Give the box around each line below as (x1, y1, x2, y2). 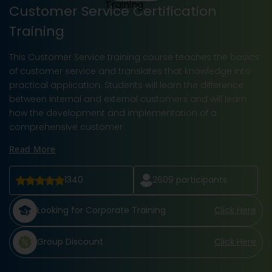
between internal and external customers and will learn (9, 92, 246, 105)
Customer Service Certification (9, 1, 217, 21)
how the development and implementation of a (9, 106, 217, 119)
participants (173, 174, 227, 186)
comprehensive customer (9, 120, 123, 133)
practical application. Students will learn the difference (9, 78, 243, 91)
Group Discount (37, 236, 103, 248)
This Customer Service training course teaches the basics (9, 50, 259, 63)
